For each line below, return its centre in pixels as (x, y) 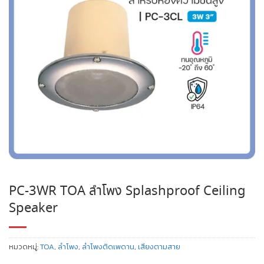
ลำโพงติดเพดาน (108, 247)
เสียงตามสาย (159, 247)
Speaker (33, 209)
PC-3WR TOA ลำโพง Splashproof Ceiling (127, 192)
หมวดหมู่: (24, 247)
